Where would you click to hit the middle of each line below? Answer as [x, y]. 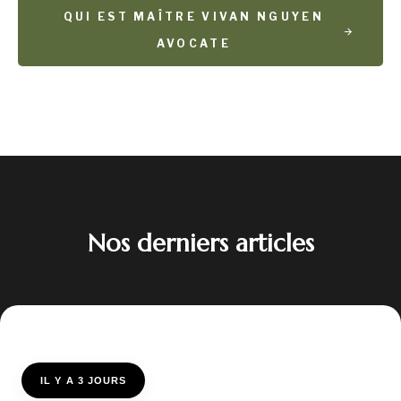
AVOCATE [193, 43]
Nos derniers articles [200, 243]
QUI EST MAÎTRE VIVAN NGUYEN [193, 17]
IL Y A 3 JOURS [84, 380]
